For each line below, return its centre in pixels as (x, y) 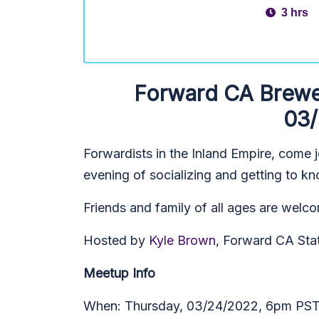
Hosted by (116, 240)
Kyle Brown (182, 240)
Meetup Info (119, 273)
